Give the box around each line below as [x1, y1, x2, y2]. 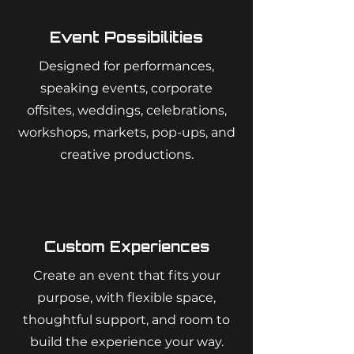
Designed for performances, [39, 58, 214, 73]
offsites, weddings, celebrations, [26, 103, 227, 118]
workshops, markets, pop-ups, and [17, 125, 235, 140]
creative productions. [59, 147, 194, 162]
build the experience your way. [29, 334, 224, 349]
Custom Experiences [43, 238, 209, 255]
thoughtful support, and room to [23, 312, 230, 327]
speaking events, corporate [40, 81, 213, 96]
